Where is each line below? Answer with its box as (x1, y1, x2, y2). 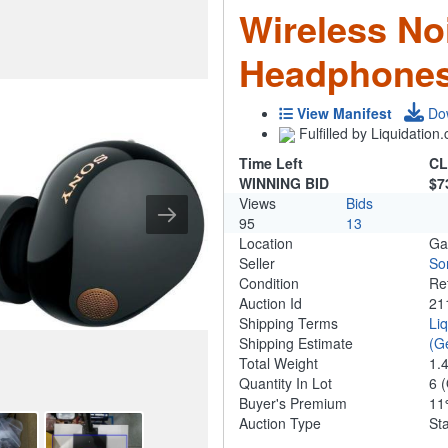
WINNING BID (239, 173, 329, 194)
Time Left (239, 153, 303, 174)
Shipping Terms (239, 313, 338, 334)
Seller (239, 253, 275, 274)
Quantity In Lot (239, 373, 332, 394)
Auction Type (239, 413, 321, 434)
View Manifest (297, 102, 392, 123)
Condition (239, 273, 299, 294)
